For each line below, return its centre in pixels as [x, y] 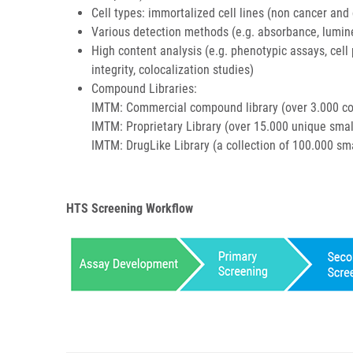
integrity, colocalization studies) [173, 70]
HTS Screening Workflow [131, 208]
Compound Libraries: [144, 89]
